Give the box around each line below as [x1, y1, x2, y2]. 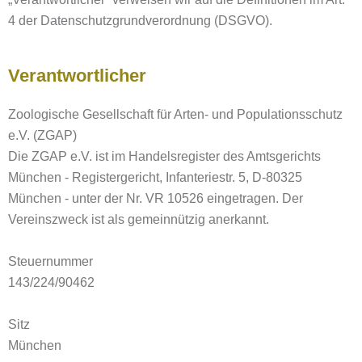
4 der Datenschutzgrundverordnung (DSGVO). [8, 14, 272, 27]
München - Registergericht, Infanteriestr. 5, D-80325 [8, 170, 302, 184]
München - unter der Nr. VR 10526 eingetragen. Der [8, 192, 303, 205]
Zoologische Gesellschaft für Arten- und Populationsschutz [8, 107, 343, 121]
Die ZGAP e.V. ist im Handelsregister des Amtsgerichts [8, 149, 321, 163]
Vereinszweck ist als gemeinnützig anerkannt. [8, 213, 269, 226]
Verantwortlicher [8, 65, 146, 86]
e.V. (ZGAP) [8, 128, 77, 142]
